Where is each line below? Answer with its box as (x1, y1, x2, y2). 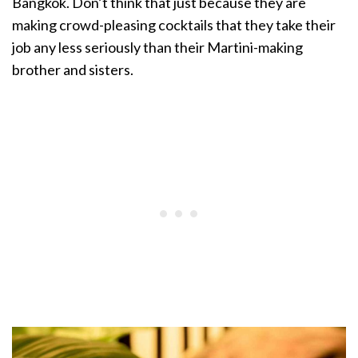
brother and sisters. (12, 61, 133, 78)
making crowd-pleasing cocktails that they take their (12, 16, 336, 34)
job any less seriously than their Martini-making (12, 38, 303, 56)
